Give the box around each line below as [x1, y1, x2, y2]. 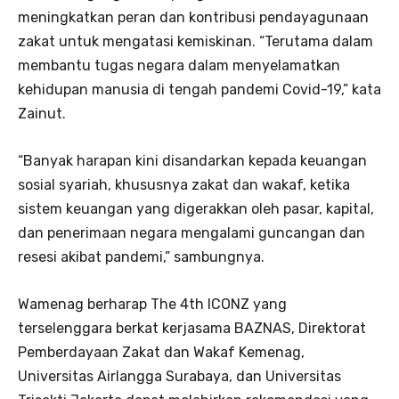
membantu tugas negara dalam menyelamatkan [18, 56, 340, 74]
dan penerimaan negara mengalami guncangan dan [18, 224, 365, 241]
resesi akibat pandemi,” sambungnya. [18, 248, 265, 265]
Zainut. [18, 104, 66, 122]
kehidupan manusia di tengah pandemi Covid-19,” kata [18, 80, 381, 98]
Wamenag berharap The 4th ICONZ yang [18, 295, 287, 313]
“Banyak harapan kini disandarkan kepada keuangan [18, 151, 367, 169]
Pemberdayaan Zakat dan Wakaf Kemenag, [18, 343, 305, 361]
